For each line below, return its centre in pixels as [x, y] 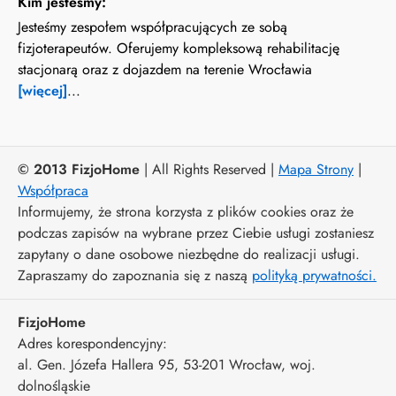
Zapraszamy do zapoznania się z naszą [135, 275]
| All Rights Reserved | [209, 169]
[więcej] [42, 90]
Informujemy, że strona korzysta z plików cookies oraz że [186, 211]
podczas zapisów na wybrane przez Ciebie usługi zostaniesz [196, 232]
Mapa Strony [316, 169]
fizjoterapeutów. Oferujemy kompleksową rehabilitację [179, 48]
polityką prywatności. [314, 275]
